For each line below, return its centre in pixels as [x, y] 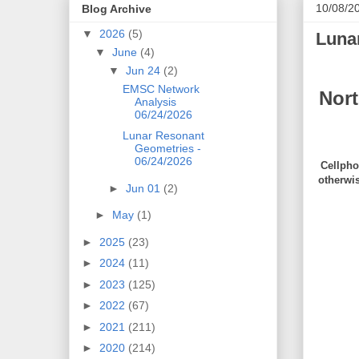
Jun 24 [145, 70]
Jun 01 [145, 188]
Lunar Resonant [164, 136]
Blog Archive [116, 8]
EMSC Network [161, 89]
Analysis [156, 101]
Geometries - [168, 149]
